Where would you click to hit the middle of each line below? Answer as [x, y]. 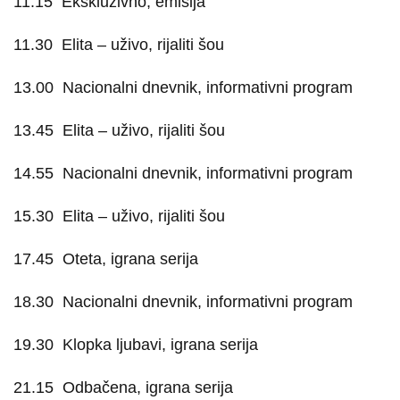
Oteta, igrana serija [130, 259]
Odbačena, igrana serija [148, 387]
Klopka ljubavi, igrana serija [160, 345]
